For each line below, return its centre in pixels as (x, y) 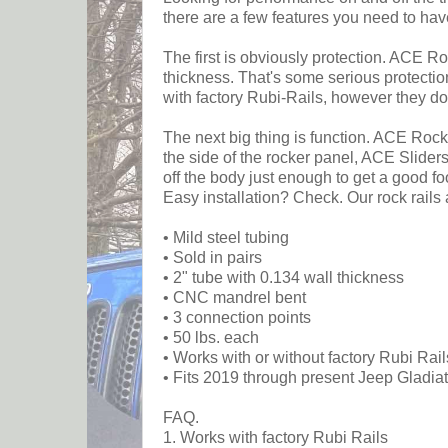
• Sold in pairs (212, 258)
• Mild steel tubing (226, 238)
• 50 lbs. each (211, 338)
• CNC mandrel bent (234, 298)
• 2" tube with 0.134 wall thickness (283, 278)
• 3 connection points (237, 318)
